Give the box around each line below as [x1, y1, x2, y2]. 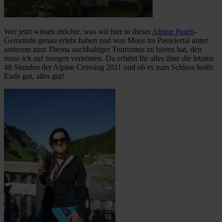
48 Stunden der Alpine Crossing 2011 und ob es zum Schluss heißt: [4, 62, 214, 71]
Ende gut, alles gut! [4, 71, 64, 80]
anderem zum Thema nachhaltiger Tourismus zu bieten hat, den [4, 45, 202, 54]
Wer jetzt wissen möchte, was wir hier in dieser [4, 27, 152, 36]
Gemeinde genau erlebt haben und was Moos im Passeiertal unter [4, 36, 208, 45]
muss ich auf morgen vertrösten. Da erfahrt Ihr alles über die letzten [4, 54, 214, 62]
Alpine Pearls [152, 27, 194, 36]
